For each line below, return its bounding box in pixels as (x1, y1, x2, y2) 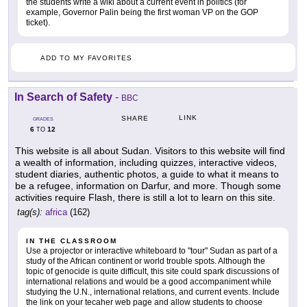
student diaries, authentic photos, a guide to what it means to (15, 168, 279, 180)
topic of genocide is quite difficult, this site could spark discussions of (26, 266, 279, 276)
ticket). (26, 17, 50, 27)
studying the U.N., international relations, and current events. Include (26, 286, 280, 297)
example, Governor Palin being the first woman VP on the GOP (26, 7, 258, 17)
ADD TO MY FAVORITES (40, 53, 132, 62)
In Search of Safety (14, 90, 112, 103)
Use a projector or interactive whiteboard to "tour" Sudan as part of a (26, 245, 278, 256)
